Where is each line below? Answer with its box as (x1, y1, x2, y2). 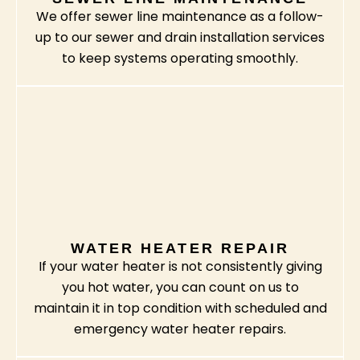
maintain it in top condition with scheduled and (33, 299, 327, 318)
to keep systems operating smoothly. (62, 49, 298, 68)
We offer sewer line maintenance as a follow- (36, 7, 324, 27)
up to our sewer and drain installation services (35, 28, 325, 47)
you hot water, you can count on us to (61, 278, 299, 297)
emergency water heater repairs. (74, 320, 286, 339)
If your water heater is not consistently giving (38, 257, 322, 276)
